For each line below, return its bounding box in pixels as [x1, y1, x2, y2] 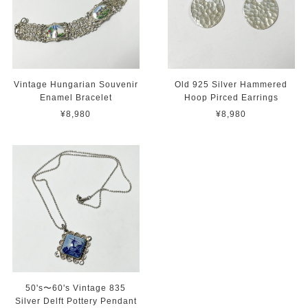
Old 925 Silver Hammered [175, 80, 288, 89]
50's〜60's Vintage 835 [25, 283, 126, 293]
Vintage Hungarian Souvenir [13, 80, 138, 89]
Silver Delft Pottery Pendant [14, 296, 137, 306]
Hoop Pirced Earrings [184, 93, 278, 102]
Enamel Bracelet [39, 93, 112, 102]
